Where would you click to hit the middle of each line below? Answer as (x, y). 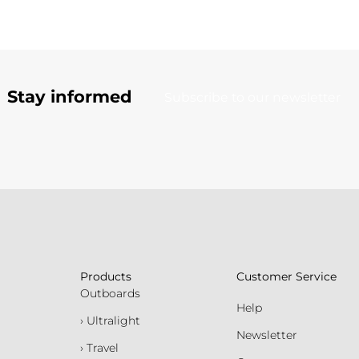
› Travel (99, 348)
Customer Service (286, 277)
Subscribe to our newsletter (252, 97)
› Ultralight (110, 321)
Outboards (110, 294)
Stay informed (70, 96)
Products (105, 277)
